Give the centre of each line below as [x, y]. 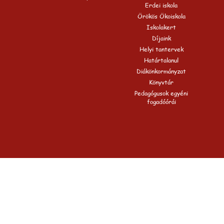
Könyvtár [161, 82]
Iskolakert [161, 27]
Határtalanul [161, 60]
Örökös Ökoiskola [161, 16]
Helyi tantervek [161, 49]
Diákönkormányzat [161, 71]
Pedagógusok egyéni [161, 93]
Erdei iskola [161, 5]
